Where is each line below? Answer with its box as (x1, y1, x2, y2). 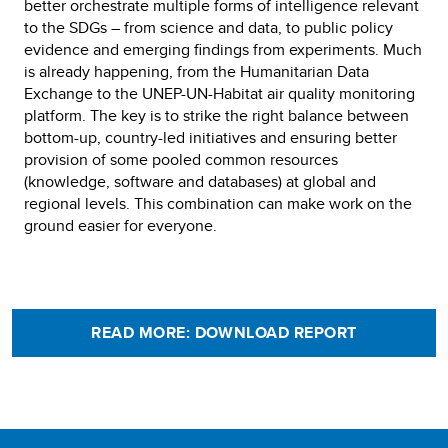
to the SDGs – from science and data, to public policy (24, 16, 393, 39)
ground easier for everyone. (24, 214, 217, 237)
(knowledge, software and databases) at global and (24, 170, 376, 193)
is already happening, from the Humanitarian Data (24, 60, 369, 83)
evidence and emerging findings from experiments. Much (24, 38, 422, 61)
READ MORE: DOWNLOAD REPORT (91, 321, 357, 344)
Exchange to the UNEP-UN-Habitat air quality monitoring (24, 82, 415, 105)
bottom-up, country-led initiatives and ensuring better (24, 126, 397, 149)
